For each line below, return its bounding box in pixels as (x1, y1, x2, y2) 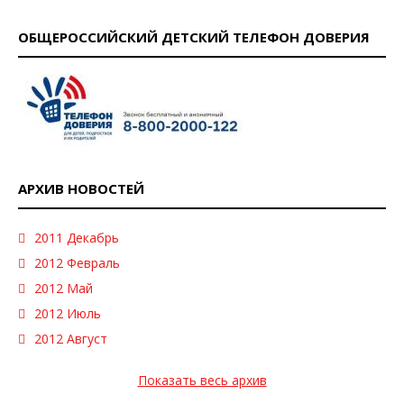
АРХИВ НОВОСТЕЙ (18, 179, 144, 197)
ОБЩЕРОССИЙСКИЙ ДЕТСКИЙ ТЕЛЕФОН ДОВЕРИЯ (18, 27, 370, 46)
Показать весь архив (137, 371, 267, 389)
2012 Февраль (34, 253, 120, 271)
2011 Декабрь (34, 228, 119, 246)
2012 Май (34, 279, 93, 297)
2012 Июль (34, 304, 101, 322)
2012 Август (34, 329, 107, 347)
